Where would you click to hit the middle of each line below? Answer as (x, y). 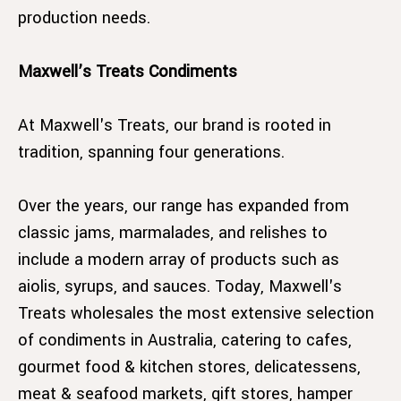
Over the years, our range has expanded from (183, 205)
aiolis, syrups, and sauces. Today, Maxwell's (180, 286)
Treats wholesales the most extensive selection (196, 313)
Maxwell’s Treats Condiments (128, 71)
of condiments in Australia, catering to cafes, (185, 340)
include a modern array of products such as (179, 259)
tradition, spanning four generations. (151, 152)
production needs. (86, 17)
